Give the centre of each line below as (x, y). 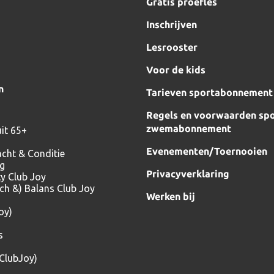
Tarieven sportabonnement (209, 92)
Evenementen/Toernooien (207, 151)
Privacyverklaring (188, 174)
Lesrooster (172, 47)
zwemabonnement (189, 128)
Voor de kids (176, 70)
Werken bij (171, 196)
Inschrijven (172, 24)
